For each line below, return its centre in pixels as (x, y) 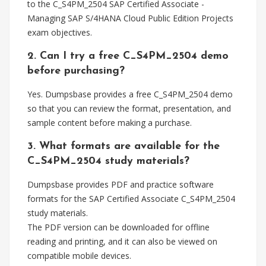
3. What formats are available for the (123, 146)
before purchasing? (76, 71)
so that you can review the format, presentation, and (129, 108)
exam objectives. (60, 32)
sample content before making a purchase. (110, 123)
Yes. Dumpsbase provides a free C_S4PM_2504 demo (130, 94)
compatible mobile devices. (79, 256)
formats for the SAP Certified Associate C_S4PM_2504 (131, 199)
